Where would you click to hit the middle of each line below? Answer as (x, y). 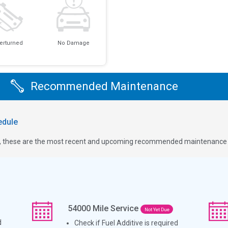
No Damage (73, 43)
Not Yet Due (157, 209)
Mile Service (116, 208)
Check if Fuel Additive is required (126, 223)
